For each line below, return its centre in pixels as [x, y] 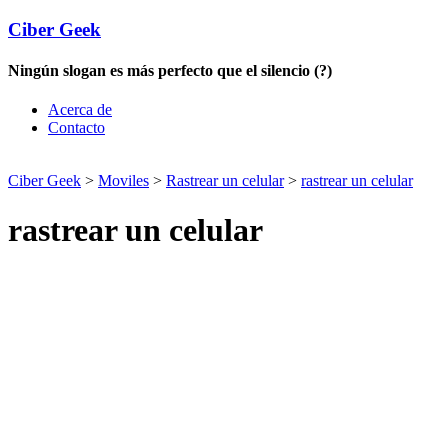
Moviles [123, 181]
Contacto [76, 128]
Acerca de [80, 110]
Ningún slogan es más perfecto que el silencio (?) [170, 70]
